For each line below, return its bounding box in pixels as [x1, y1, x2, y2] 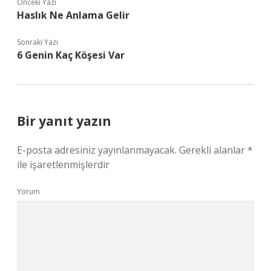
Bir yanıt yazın [17, 113, 111, 129]
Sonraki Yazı [17, 37, 58, 47]
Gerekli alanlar [179, 143, 247, 157]
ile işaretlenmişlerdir [17, 158, 109, 171]
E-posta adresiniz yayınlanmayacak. [17, 143, 177, 157]
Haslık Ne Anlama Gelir [17, 8, 129, 22]
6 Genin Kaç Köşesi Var [17, 48, 125, 62]
